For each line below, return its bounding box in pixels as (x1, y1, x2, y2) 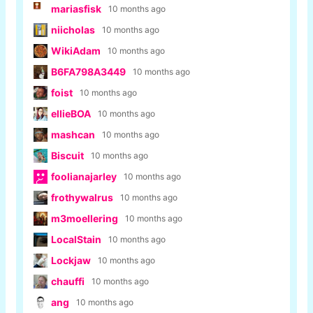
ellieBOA (51, 108, 91, 120)
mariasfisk (51, 3, 101, 15)
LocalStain (51, 233, 101, 246)
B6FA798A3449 (51, 66, 126, 78)
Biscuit (51, 150, 84, 162)
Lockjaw (51, 254, 91, 267)
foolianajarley (51, 170, 117, 183)
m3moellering (51, 212, 118, 225)
